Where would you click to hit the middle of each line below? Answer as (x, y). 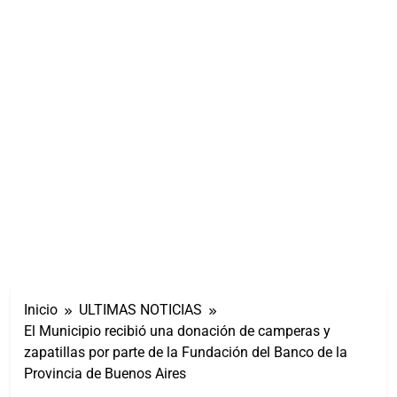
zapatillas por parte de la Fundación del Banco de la (186, 352)
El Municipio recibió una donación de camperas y (177, 331)
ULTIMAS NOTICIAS (140, 309)
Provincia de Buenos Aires (105, 373)
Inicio (41, 309)
